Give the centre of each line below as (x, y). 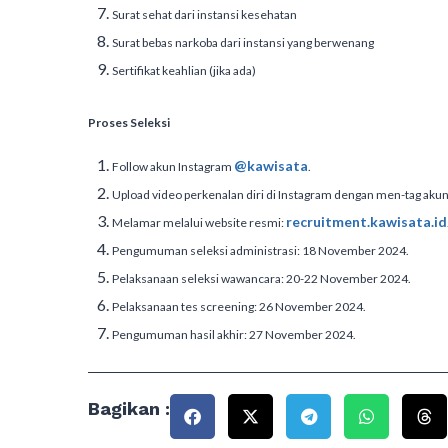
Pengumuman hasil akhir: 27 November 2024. (234, 334)
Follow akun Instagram (173, 166)
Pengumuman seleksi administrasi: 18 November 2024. (260, 250)
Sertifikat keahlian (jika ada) (184, 70)
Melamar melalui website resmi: (199, 222)
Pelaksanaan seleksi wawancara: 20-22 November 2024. (261, 278)
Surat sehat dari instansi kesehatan (204, 14)
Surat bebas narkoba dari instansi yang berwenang (243, 42)
